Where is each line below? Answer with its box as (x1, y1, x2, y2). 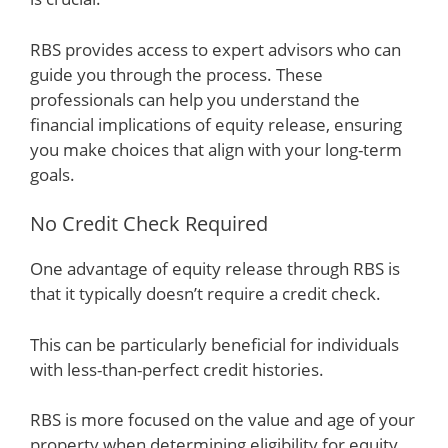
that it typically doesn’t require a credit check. (30, 282, 381, 305)
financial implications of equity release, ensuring (30, 112, 402, 136)
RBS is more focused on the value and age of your (30, 408, 415, 431)
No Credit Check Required (30, 210, 268, 237)
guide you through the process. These (30, 62, 323, 86)
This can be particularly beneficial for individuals (30, 332, 399, 356)
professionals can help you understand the (30, 87, 360, 111)
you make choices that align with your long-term (30, 137, 402, 161)
